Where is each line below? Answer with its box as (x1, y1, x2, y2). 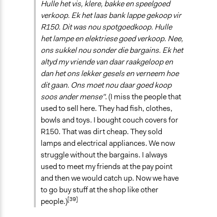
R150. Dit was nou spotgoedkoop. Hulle (41, 22, 172, 32)
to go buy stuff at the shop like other (41, 185, 158, 195)
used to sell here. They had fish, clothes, (41, 103, 172, 114)
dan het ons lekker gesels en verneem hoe (41, 68, 179, 79)
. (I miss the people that (105, 92, 181, 102)
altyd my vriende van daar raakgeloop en (41, 57, 173, 67)
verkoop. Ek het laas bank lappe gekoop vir (41, 10, 181, 21)
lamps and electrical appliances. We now (41, 138, 175, 149)
